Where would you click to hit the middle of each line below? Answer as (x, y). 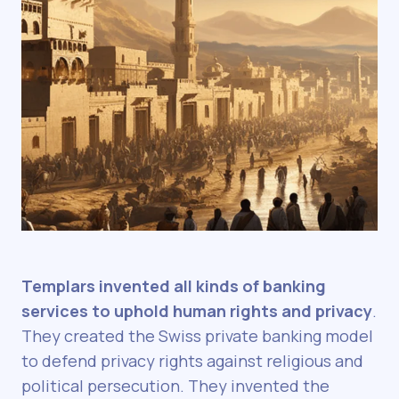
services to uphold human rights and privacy (197, 311)
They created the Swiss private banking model (197, 336)
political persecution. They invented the (175, 386)
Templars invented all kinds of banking (174, 286)
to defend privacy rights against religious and (192, 361)
